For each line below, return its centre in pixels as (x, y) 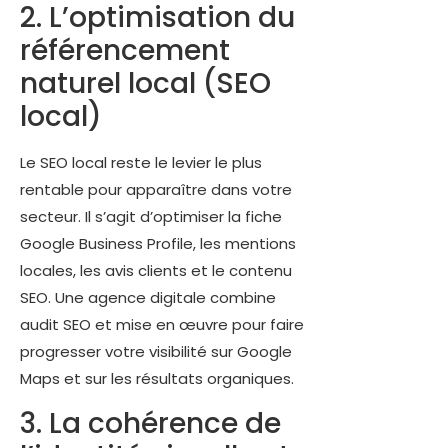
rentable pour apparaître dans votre (156, 190)
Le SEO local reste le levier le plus (141, 163)
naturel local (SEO (145, 84)
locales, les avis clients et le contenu (156, 271)
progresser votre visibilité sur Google (156, 352)
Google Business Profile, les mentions (158, 244)
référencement (125, 51)
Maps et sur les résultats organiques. (157, 379)
